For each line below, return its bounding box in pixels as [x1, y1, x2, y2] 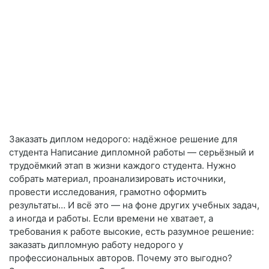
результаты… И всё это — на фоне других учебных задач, [9, 199, 259, 211]
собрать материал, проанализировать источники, [9, 173, 226, 185]
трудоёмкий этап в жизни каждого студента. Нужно [9, 160, 236, 172]
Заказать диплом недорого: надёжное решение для [9, 133, 237, 145]
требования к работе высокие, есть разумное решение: [9, 226, 254, 238]
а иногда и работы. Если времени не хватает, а [9, 213, 213, 225]
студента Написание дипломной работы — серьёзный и [9, 147, 254, 159]
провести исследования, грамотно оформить [9, 186, 207, 198]
